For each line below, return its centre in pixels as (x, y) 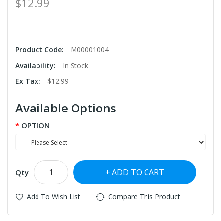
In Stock (75, 66)
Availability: (37, 66)
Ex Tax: (29, 81)
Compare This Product (144, 197)
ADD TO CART (138, 172)
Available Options (66, 108)
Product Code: (40, 50)
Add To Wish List (54, 197)
